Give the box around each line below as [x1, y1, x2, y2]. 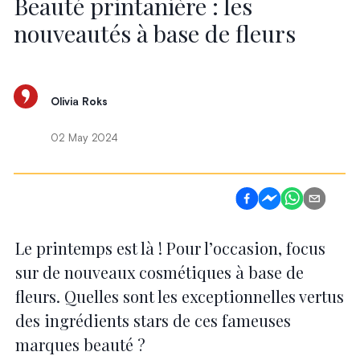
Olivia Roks [51, 97, 108, 108]
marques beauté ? [14, 333, 145, 355]
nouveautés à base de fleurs [14, 17, 297, 48]
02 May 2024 [51, 133, 119, 145]
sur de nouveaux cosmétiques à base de [14, 260, 304, 283]
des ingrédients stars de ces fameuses [14, 309, 291, 331]
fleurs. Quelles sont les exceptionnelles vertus [14, 284, 344, 307]
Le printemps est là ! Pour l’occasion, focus [14, 236, 325, 259]
